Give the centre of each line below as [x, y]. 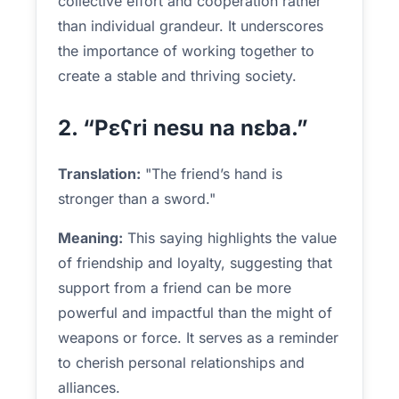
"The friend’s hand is [212, 174]
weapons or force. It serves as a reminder [198, 338]
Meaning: [90, 238]
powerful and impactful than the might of [195, 313]
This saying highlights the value [230, 238]
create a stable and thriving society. [177, 76]
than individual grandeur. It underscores [191, 26]
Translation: [99, 174]
